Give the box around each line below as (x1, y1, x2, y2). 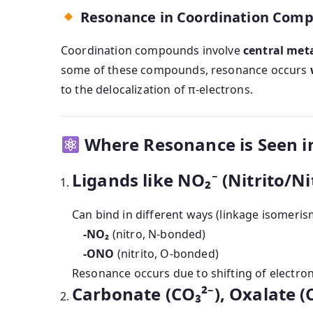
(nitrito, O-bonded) (114, 246, 219, 262)
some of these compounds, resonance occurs (61, 62, 310, 78)
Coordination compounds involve (61, 43, 243, 59)
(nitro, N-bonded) (109, 226, 206, 242)
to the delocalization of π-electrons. (61, 82, 253, 98)
